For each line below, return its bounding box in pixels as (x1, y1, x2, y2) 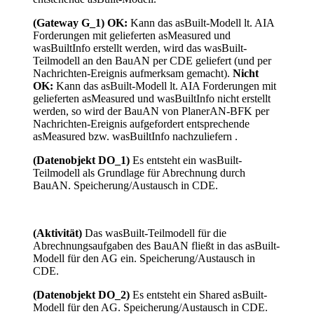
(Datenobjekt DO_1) (33, 154, 132, 167)
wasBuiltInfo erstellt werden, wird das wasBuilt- (33, 42, 247, 55)
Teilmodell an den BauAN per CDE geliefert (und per (33, 55, 271, 67)
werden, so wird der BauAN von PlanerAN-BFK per (33, 105, 269, 118)
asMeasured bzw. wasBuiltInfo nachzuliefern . (33, 130, 238, 143)
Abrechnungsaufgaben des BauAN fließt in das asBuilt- (33, 240, 280, 252)
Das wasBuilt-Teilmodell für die (85, 227, 226, 240)
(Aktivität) (33, 227, 85, 240)
